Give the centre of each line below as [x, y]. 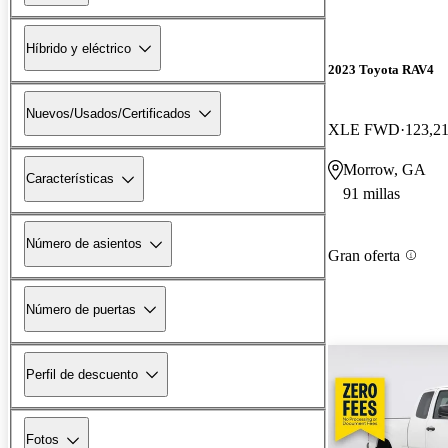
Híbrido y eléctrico [78, 48]
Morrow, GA [384, 169]
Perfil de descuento [82, 374]
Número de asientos [84, 244]
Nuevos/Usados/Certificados [108, 113]
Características [70, 179]
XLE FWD [364, 129]
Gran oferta [364, 255]
